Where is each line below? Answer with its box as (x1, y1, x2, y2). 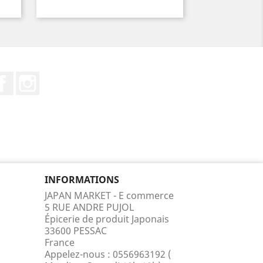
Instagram (39, 71, 86, 84)
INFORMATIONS (45, 173, 119, 186)
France (45, 236, 75, 249)
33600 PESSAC (45, 224, 107, 237)
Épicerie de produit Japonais (45, 213, 169, 225)
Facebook (14, 71, 56, 84)
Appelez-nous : (45, 248, 113, 261)
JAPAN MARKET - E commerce (45, 189, 174, 202)
